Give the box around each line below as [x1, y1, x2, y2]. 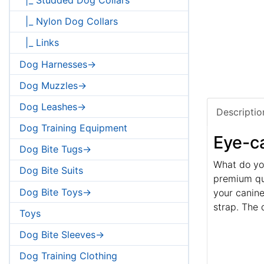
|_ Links [19, 37, 59, 49]
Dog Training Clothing [19, 250, 117, 262]
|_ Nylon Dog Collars [19, 15, 118, 28]
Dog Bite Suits [19, 164, 83, 177]
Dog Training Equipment [19, 122, 127, 134]
